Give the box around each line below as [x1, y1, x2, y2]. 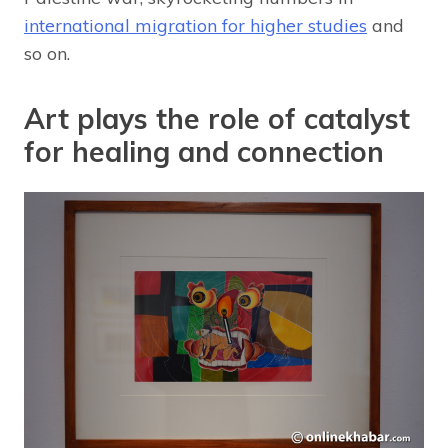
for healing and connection [24, 134, 384, 170]
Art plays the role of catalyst [24, 101, 410, 137]
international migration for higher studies [24, 14, 367, 38]
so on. [24, 42, 70, 66]
